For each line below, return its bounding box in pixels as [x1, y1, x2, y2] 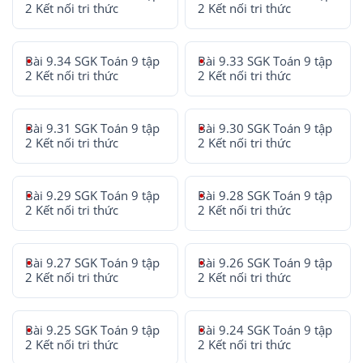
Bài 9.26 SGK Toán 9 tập [198, 254, 333, 271]
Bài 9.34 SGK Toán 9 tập [25, 53, 160, 69]
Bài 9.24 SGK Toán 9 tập [198, 322, 333, 338]
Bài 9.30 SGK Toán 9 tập [198, 120, 333, 136]
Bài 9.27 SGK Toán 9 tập [25, 254, 160, 271]
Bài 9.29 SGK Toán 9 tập [25, 187, 160, 203]
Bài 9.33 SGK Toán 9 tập [198, 53, 333, 69]
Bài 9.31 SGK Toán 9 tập [25, 120, 160, 136]
